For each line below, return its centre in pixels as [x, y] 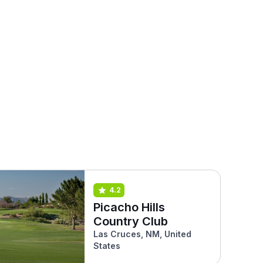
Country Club [130, 221]
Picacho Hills [129, 207]
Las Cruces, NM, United [142, 234]
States [107, 245]
